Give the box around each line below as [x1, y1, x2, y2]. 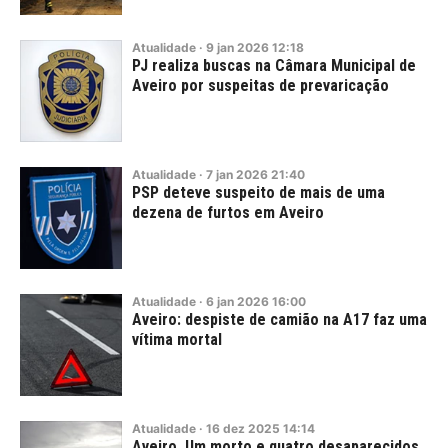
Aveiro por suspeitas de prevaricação [132, 76, 389, 95]
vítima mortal [132, 330, 222, 349]
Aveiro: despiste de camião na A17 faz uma [132, 310, 427, 329]
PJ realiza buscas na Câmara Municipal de [132, 56, 416, 75]
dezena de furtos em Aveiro [132, 203, 324, 222]
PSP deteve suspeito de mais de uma [132, 183, 385, 202]
